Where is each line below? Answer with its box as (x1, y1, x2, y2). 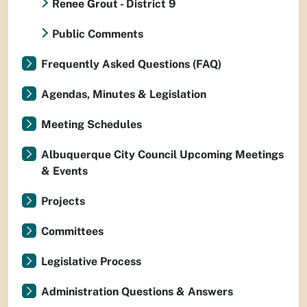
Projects (41, 195, 85, 208)
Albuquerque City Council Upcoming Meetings (41, 148, 284, 161)
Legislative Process (41, 255, 141, 268)
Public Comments (52, 27, 143, 40)
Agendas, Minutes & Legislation (41, 88, 206, 101)
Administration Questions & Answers (41, 285, 233, 298)
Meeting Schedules (41, 118, 142, 131)
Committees (41, 225, 103, 238)
